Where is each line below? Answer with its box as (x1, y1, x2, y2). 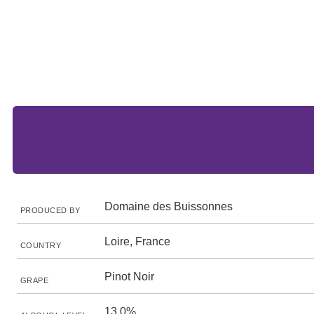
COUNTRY (20, 241, 62, 250)
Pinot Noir (104, 271, 154, 282)
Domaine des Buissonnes (104, 200, 233, 212)
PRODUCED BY (20, 206, 81, 214)
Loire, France (104, 235, 170, 247)
